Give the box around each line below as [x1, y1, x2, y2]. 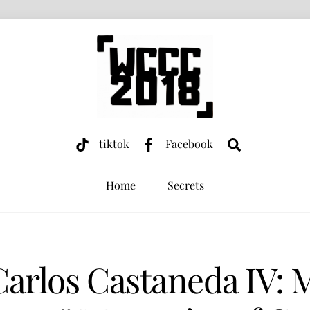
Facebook [162, 136, 213, 152]
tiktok [95, 136, 129, 152]
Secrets [167, 178, 204, 193]
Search [239, 134, 280, 153]
